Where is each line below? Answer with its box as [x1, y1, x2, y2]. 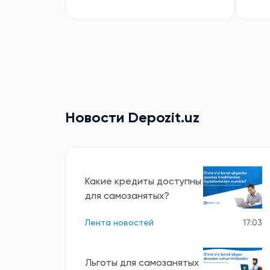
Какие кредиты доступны [85, 177, 201, 187]
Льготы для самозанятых [85, 258, 199, 268]
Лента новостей [85, 219, 154, 227]
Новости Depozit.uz [65, 111, 199, 125]
